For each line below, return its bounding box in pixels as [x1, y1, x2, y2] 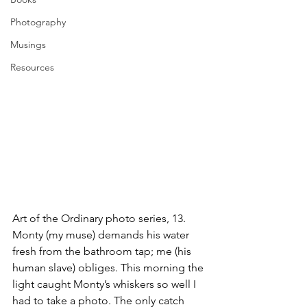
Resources [10, 61, 54, 73]
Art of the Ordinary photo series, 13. [12, 212, 188, 225]
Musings [10, 38, 46, 51]
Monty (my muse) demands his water [12, 228, 192, 241]
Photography [10, 16, 66, 28]
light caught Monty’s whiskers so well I [12, 278, 199, 291]
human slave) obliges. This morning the [12, 261, 206, 274]
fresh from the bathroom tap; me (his [12, 245, 194, 258]
